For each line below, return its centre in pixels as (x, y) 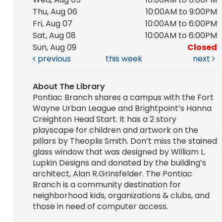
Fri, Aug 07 (52, 24)
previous (53, 59)
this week (124, 59)
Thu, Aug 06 (55, 12)
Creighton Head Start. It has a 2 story (104, 119)
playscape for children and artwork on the (115, 130)
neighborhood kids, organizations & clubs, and (121, 196)
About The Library (69, 87)
